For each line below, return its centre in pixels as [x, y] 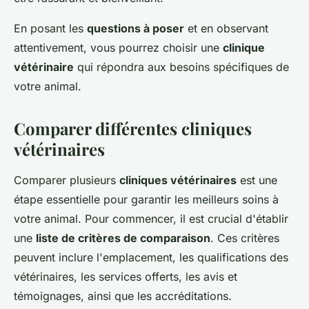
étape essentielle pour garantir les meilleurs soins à [146, 200]
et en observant [226, 29]
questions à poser [136, 29]
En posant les [50, 29]
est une [257, 180]
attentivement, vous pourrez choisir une [118, 48]
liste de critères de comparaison [123, 238]
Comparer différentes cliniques [133, 129]
